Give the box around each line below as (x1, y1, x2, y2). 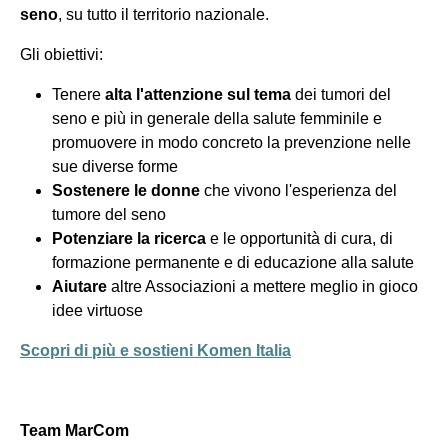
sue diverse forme (52, 158, 178, 176)
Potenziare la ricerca (52, 230, 210, 248)
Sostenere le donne (52, 182, 204, 200)
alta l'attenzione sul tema (105, 86, 291, 104)
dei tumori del (291, 86, 391, 104)
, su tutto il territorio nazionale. (58, 6, 269, 24)
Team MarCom (20, 422, 129, 440)
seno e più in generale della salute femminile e (52, 110, 382, 128)
